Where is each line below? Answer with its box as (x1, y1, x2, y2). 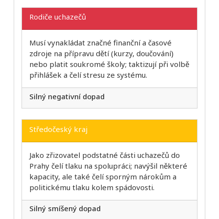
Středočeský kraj (29, 124, 88, 134)
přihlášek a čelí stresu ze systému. (29, 70, 147, 80)
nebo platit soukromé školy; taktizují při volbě (29, 59, 189, 69)
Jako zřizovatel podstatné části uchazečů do (29, 150, 180, 160)
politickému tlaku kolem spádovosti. (29, 182, 154, 192)
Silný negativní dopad (29, 91, 105, 101)
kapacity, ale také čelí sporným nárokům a (29, 171, 176, 181)
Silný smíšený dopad (29, 203, 101, 214)
